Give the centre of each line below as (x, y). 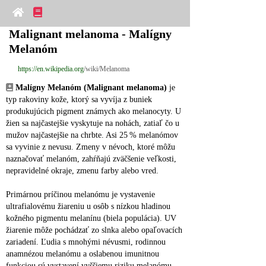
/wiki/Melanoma (107, 69)
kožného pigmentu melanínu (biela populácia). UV (91, 218)
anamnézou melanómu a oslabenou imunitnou (83, 254)
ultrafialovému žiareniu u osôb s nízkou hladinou (88, 206)
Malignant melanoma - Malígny (90, 34)
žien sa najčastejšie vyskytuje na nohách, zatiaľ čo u (93, 123)
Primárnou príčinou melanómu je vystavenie (80, 194)
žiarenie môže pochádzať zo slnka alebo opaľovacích (94, 230)
